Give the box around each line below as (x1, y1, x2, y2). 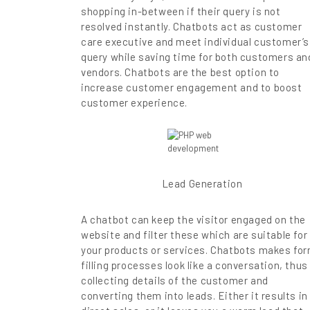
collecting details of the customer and (81, 274, 268, 287)
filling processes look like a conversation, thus (81, 259, 308, 272)
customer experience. (81, 96, 188, 109)
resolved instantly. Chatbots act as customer (81, 20, 302, 33)
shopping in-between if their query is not (81, 5, 281, 18)
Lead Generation (161, 177, 243, 190)
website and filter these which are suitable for (81, 228, 308, 241)
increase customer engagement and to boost (81, 81, 302, 94)
